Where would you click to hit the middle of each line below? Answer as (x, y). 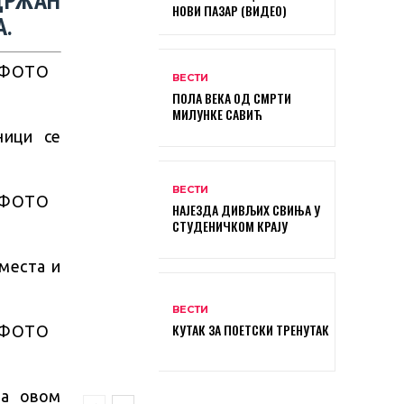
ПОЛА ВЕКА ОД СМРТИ (232, 98)
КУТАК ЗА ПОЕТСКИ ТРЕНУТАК (251, 330)
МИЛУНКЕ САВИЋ (217, 115)
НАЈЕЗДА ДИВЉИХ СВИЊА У (246, 210)
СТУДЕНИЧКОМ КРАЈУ (230, 226)
